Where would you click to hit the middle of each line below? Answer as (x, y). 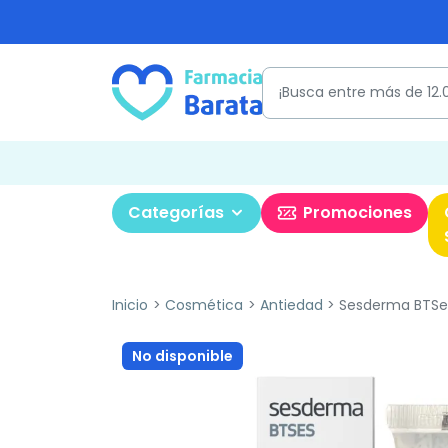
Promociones (357, 212)
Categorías (176, 212)
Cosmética (203, 305)
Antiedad (291, 305)
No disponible (182, 356)
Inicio (130, 305)
